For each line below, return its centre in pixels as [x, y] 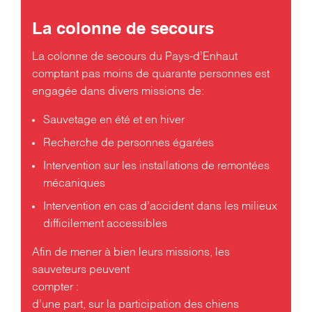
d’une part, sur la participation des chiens [135, 305]
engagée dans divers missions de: [118, 92]
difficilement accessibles [105, 224]
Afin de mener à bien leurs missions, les [131, 252]
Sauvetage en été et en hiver [114, 120]
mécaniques [74, 184]
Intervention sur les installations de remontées [156, 166]
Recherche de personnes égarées [128, 143]
